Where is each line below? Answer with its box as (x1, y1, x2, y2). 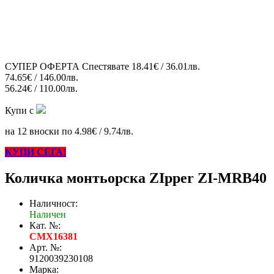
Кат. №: (29, 220, 61, 231)
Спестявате (82, 61, 129, 72)
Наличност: (29, 198, 78, 209)
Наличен (29, 209, 66, 220)
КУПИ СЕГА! (5, 146, 66, 157)
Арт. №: (29, 242, 62, 253)
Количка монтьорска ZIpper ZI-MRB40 (5, 169, 267, 186)
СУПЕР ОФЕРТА (5, 61, 80, 72)
